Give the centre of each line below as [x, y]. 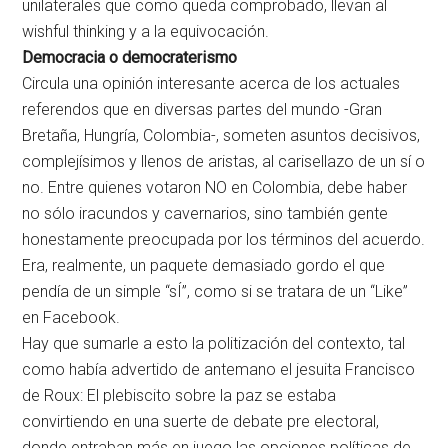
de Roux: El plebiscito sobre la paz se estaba [179, 396]
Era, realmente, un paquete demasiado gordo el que [204, 266]
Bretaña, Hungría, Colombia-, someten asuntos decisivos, [221, 136]
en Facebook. [71, 318]
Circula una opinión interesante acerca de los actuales [211, 84]
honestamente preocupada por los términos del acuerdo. [224, 240]
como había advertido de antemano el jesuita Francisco [219, 370]
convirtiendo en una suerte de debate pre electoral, [201, 422]
